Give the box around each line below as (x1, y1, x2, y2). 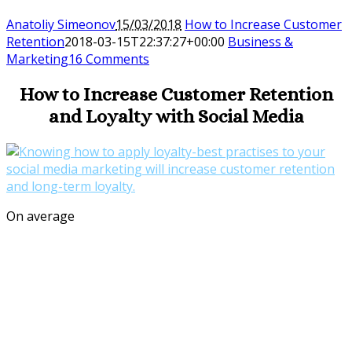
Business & (228, 32, 293, 50)
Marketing (6, 49, 68, 68)
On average (6, 207, 75, 225)
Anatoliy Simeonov (6, 15, 115, 33)
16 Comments (68, 49, 149, 68)
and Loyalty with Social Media (48, 104, 304, 127)
